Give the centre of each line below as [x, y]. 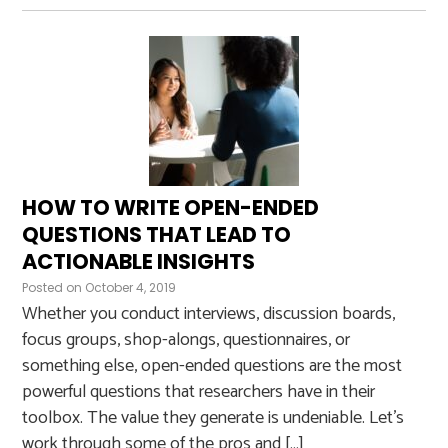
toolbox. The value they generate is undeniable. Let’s [213, 418]
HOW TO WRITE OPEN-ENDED [171, 207]
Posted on [52, 287]
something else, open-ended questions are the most [212, 366]
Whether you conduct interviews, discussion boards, [209, 314]
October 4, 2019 [131, 287]
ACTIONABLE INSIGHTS [139, 261]
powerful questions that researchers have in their [199, 392]
